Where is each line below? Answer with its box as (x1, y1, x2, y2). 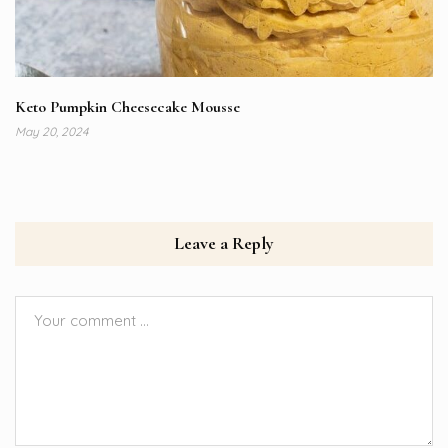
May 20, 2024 (15, 124, 88, 140)
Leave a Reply (174, 232, 274, 255)
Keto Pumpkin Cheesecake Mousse (15, 97, 240, 118)
